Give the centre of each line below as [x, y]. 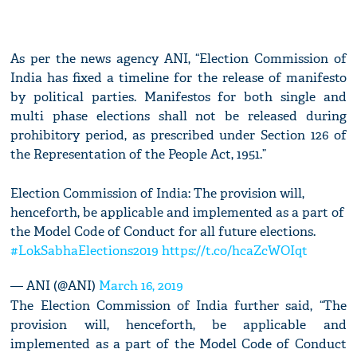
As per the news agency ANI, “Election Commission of [178, 59]
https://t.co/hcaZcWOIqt [235, 251]
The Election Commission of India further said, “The [178, 306]
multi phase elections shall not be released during [178, 116]
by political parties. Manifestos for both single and [178, 97]
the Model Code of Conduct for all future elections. [163, 232]
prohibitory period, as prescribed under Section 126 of [178, 135]
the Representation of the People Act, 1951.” [139, 155]
